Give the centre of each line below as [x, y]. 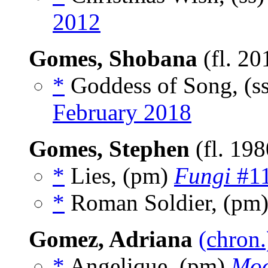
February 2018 [122, 112]
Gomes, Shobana [113, 59]
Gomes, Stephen [109, 149]
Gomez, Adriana [111, 239]
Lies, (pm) [119, 176]
